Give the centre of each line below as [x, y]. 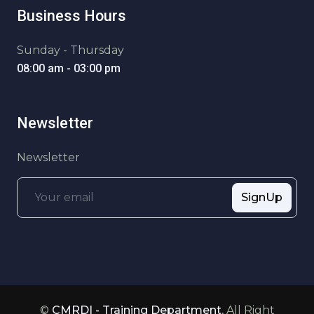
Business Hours [71, 16]
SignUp [262, 197]
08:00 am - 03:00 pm [69, 68]
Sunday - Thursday [70, 50]
